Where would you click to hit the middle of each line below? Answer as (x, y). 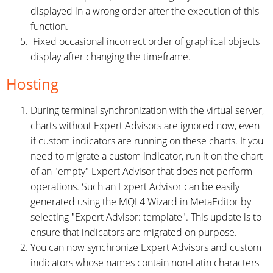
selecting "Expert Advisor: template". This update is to (146, 217)
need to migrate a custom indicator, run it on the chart (147, 156)
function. (49, 26)
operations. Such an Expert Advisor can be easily (135, 186)
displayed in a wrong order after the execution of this (145, 11)
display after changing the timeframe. (111, 57)
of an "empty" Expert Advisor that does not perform (141, 171)
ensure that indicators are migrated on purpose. (134, 232)
